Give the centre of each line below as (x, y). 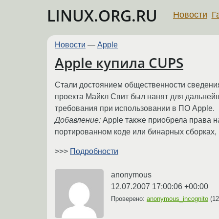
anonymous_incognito (177, 198)
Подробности (94, 151)
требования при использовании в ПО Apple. (135, 108)
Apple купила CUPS (119, 63)
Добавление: (79, 120)
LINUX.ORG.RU (102, 15)
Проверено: (129, 198)
